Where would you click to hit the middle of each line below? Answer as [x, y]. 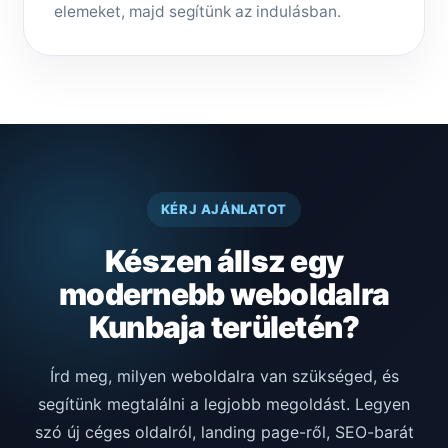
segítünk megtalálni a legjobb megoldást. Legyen [224, 404]
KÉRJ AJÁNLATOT [224, 209]
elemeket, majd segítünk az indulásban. [197, 12]
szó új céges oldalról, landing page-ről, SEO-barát [224, 432]
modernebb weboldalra [224, 294]
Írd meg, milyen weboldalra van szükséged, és [224, 376]
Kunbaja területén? [224, 327]
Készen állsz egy [224, 261]
